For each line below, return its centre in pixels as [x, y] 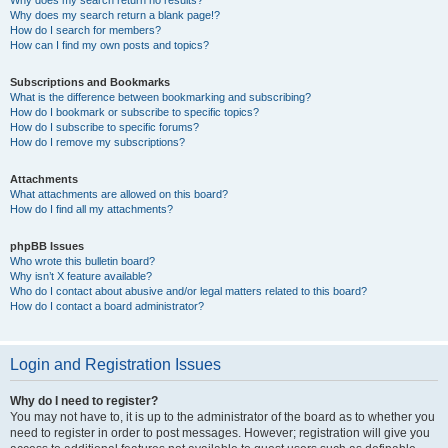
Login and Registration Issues [115, 364]
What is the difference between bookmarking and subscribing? [160, 97]
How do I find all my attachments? [91, 209]
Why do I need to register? [84, 401]
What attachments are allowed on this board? [119, 194]
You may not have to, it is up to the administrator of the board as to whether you [222, 417]
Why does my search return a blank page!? [115, 15]
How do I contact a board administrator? [107, 306]
